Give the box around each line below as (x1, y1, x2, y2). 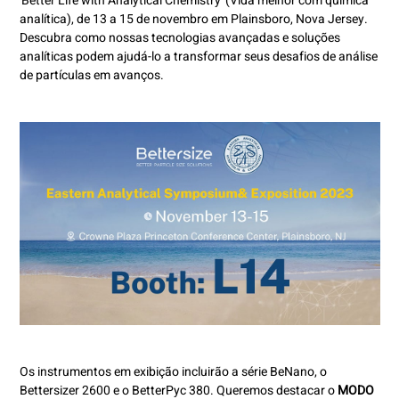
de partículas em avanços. (19, 66, 164, 85)
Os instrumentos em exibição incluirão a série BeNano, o (19, 362, 327, 382)
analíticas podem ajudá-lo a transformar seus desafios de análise (19, 47, 378, 67)
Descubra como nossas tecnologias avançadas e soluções (19, 28, 340, 48)
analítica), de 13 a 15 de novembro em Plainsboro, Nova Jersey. (19, 10, 368, 29)
